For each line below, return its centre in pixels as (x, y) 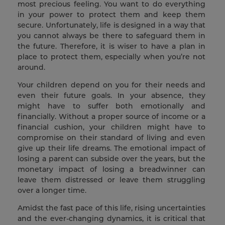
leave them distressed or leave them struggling (111, 180)
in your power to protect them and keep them (111, 15)
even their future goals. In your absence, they (111, 96)
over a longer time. (53, 191)
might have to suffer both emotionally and (111, 106)
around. (31, 68)
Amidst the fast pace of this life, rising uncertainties (111, 208)
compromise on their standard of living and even (111, 138)
